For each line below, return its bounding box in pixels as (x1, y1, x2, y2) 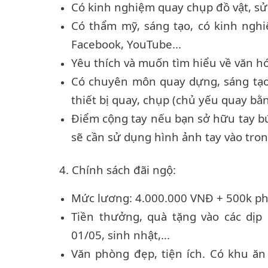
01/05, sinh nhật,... (71, 227, 170, 243)
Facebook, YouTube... (71, 36, 181, 52)
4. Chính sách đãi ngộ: (59, 162, 176, 178)
